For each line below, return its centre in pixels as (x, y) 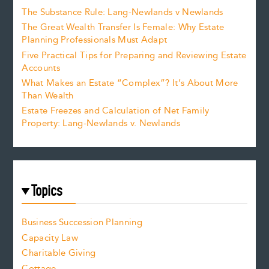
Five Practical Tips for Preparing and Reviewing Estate (134, 55)
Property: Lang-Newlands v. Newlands (101, 124)
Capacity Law (50, 238)
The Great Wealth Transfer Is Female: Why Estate (123, 28)
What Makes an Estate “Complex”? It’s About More (130, 83)
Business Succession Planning (82, 223)
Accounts (41, 68)
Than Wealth (48, 95)
